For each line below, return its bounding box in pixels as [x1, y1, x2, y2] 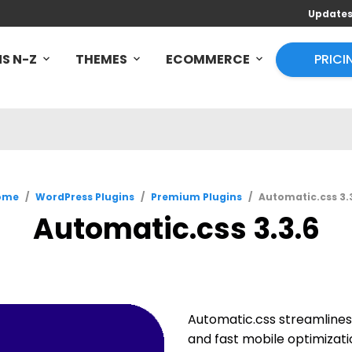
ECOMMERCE [166, 50, 250, 68]
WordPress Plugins [35, 190, 134, 203]
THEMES [75, 50, 127, 68]
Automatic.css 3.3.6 [32, 209, 320, 249]
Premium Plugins [151, 190, 242, 203]
